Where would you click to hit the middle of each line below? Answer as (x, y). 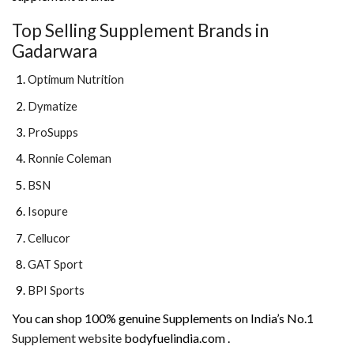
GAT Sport (55, 264)
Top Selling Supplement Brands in (140, 31)
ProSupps (54, 132)
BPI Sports (57, 290)
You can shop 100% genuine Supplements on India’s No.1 (163, 318)
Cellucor (49, 237)
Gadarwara (55, 51)
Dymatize (53, 105)
